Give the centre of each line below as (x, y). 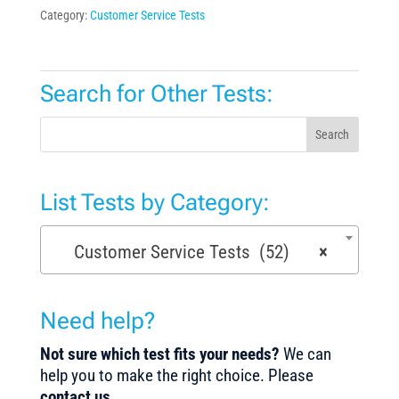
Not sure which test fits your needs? (161, 354)
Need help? (97, 321)
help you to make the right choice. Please (176, 376)
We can (307, 354)
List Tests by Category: (155, 202)
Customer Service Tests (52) (175, 252)
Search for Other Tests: (156, 93)
